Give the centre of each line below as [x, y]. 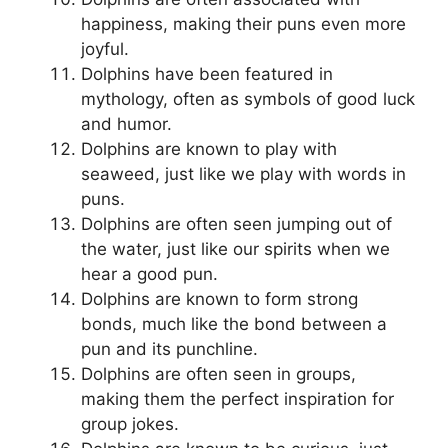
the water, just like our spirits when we [235, 248]
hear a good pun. [149, 273]
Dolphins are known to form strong [219, 298]
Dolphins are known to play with [209, 148]
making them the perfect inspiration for [237, 398]
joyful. [105, 48]
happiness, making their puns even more [243, 23]
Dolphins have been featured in [207, 73]
